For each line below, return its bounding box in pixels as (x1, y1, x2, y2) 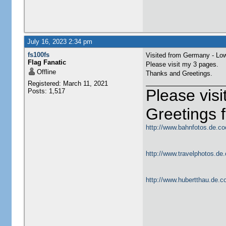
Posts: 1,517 (27, 87, 65, 95)
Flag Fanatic (27, 59, 66, 66)
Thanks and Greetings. (145, 70, 212, 77)
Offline (36, 68, 56, 76)
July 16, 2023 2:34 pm (27, 38, 92, 45)
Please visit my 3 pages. (145, 61, 218, 68)
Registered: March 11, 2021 (27, 80, 108, 87)
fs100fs (27, 51, 49, 59)
